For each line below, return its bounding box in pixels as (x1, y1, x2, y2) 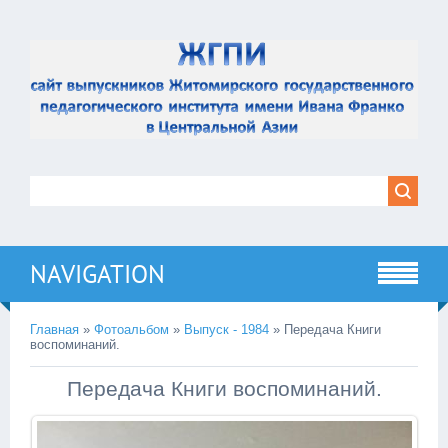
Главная (30, 322, 79, 338)
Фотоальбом (94, 322, 169, 338)
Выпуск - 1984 (184, 322, 269, 338)
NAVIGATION (30, 258, 165, 291)
